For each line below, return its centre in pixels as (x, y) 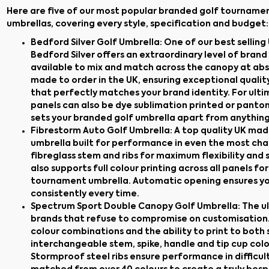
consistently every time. (85, 194)
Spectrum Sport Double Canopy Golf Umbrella (134, 207)
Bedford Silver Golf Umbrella (95, 43)
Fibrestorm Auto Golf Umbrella (100, 131)
